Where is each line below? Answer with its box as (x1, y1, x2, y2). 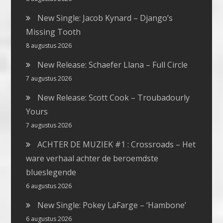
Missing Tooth (26, 26, 81, 38)
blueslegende (26, 167, 77, 178)
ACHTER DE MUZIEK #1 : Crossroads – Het (37, 139, 196, 150)
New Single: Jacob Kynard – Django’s (37, 12, 173, 24)
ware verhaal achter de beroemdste (26, 153, 159, 164)
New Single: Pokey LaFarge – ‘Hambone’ (37, 200, 187, 211)
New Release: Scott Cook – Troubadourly (37, 92, 190, 104)
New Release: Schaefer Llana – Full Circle (37, 59, 188, 71)
